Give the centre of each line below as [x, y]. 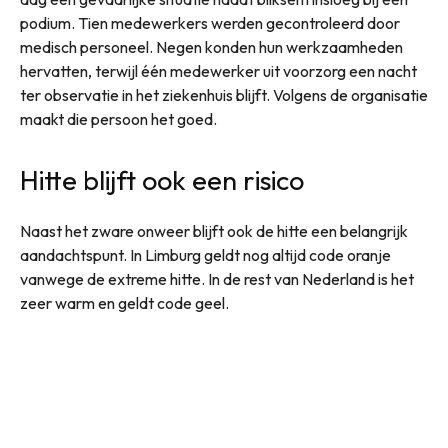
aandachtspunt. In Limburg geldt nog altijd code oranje [205, 255]
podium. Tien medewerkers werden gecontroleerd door [210, 23]
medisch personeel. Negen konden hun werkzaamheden [211, 47]
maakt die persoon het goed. [118, 119]
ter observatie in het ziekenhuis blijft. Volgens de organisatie [224, 95]
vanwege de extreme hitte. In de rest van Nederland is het [217, 279]
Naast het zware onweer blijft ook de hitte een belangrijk [214, 231]
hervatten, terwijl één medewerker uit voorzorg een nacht [218, 71]
